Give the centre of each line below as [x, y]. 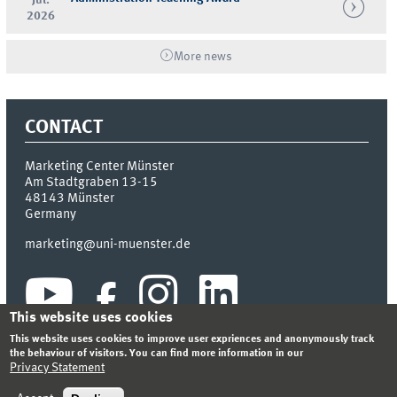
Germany [51, 215]
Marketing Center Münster [100, 167]
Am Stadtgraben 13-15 [92, 183]
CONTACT [64, 128]
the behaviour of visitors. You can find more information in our [157, 353]
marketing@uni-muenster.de [108, 244]
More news [203, 56]
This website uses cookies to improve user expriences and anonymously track [192, 339]
